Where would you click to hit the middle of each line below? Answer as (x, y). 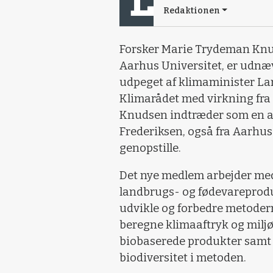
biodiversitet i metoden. (183, 258)
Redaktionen (192, 11)
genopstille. (150, 148)
